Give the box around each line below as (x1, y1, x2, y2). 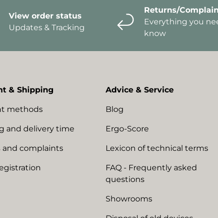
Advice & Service (106, 85, 174, 94)
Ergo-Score (106, 124, 149, 133)
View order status (9, 11, 82, 20)
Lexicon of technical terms (106, 143, 208, 153)
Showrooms (106, 194, 152, 203)
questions (106, 174, 145, 184)
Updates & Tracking (9, 22, 85, 32)
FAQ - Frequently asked (106, 163, 197, 172)
